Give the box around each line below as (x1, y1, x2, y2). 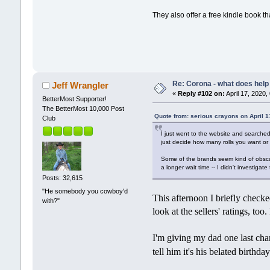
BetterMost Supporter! (42, 95, 107, 102)
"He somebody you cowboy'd (42, 187, 128, 195)
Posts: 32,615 (42, 174, 83, 182)
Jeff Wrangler (52, 80, 109, 90)
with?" (42, 196, 60, 204)
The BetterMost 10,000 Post (42, 104, 124, 112)
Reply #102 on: (177, 89, 225, 97)
